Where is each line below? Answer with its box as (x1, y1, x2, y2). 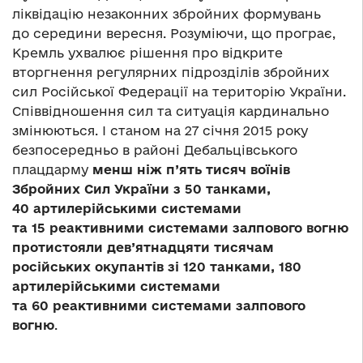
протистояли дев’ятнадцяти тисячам (12, 240, 274, 255)
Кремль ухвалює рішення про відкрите (12, 45, 283, 61)
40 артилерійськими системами (12, 201, 241, 216)
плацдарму (12, 162, 92, 177)
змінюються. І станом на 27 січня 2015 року (12, 123, 308, 139)
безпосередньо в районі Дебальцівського (12, 143, 297, 158)
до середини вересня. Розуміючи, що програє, (12, 26, 335, 41)
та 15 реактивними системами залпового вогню (12, 220, 348, 236)
